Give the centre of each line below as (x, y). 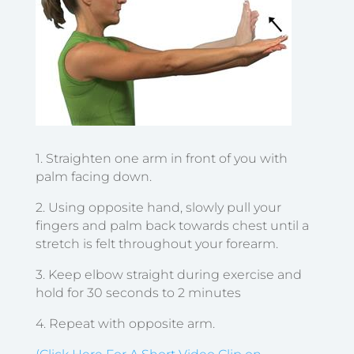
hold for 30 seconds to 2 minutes (138, 292)
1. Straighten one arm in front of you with (161, 158)
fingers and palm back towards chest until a (172, 225)
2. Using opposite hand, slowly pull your (158, 207)
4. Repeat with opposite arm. (125, 323)
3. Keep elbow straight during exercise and (168, 274)
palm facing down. (95, 176)
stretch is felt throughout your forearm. (158, 243)
